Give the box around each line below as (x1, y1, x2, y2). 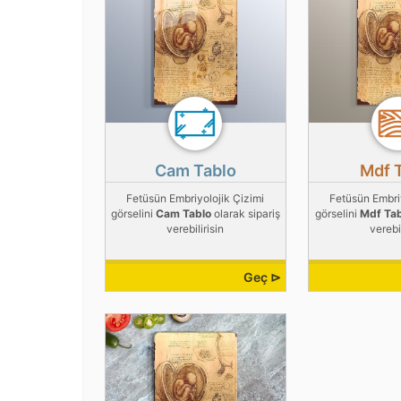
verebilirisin (166, 222, 225, 236)
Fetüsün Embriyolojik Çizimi (126, 192, 265, 206)
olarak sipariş (210, 207, 280, 221)
